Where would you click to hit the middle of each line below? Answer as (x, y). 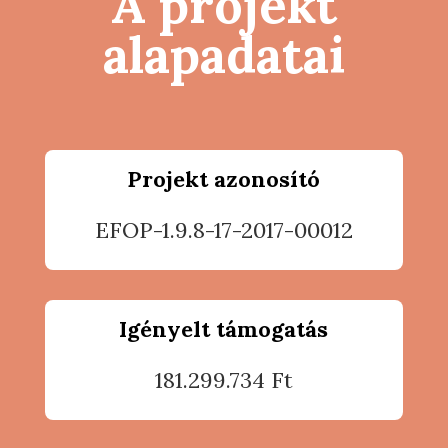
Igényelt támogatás (224, 329)
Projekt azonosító (224, 179)
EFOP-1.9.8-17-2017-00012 (223, 230)
